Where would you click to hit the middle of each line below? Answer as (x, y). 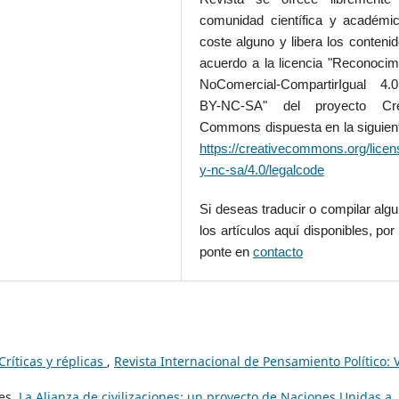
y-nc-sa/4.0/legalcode (262, 171)
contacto (278, 252)
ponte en (227, 252)
